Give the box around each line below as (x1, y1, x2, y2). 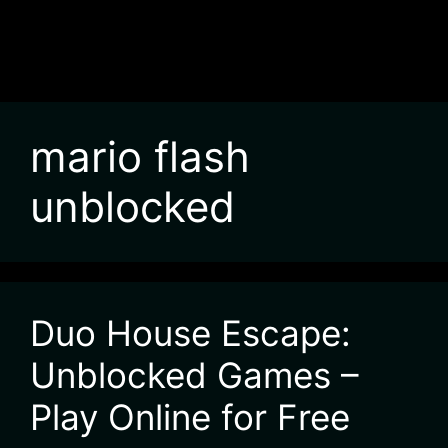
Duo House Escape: (30, 312, 351, 354)
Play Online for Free (30, 396, 350, 438)
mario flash (30, 131, 250, 182)
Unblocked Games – (30, 354, 359, 396)
